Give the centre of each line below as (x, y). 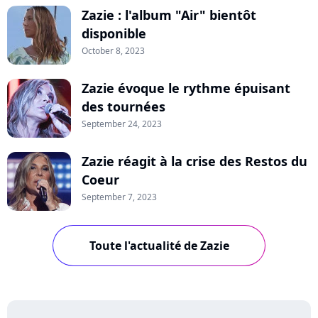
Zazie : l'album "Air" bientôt (169, 15)
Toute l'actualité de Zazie (159, 245)
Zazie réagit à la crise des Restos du (194, 161)
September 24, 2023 (122, 124)
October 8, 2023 (113, 50)
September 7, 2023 (119, 197)
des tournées (124, 106)
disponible (114, 33)
